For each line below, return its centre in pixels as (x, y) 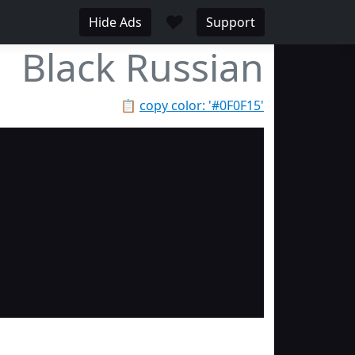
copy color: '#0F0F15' (202, 105)
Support (231, 22)
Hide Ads (115, 22)
